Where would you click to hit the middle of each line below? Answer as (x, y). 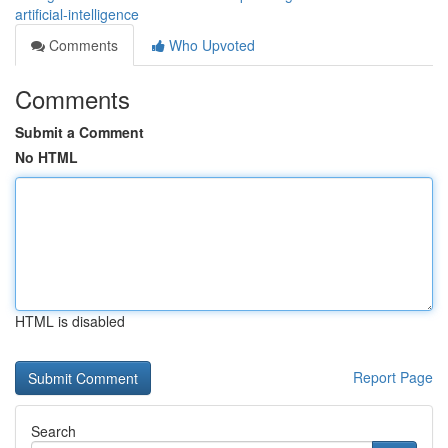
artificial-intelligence (77, 14)
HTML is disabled (70, 321)
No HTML (46, 157)
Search (53, 431)
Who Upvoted (210, 45)
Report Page (393, 377)
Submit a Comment (79, 132)
